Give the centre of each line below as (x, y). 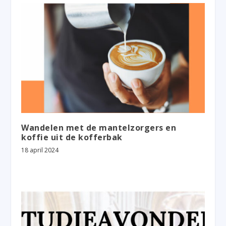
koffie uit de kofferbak (72, 137)
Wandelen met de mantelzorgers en (99, 127)
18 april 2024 (40, 150)
